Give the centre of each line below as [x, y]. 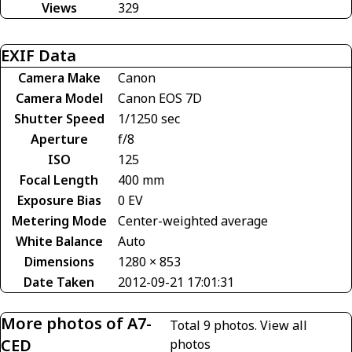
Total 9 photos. [215, 325]
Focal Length [59, 180]
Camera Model [59, 98]
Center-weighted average [193, 220]
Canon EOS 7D [160, 98]
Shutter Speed [59, 118]
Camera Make [59, 77]
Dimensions [59, 261]
